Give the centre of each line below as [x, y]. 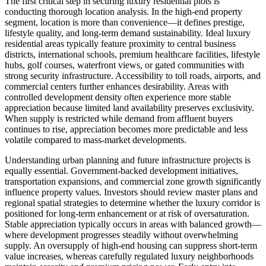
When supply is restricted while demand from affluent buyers [119, 118]
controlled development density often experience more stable [118, 97]
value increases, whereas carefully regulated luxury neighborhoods [129, 256]
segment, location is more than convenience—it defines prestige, [125, 22]
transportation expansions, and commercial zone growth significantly [133, 181]
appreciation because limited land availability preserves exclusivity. [129, 107]
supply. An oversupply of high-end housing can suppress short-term [131, 245]
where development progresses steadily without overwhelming [121, 235]
